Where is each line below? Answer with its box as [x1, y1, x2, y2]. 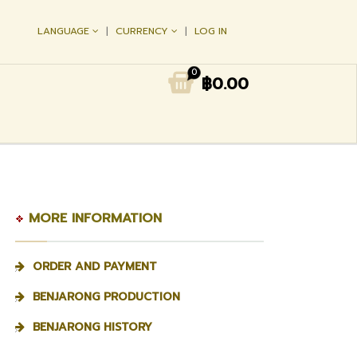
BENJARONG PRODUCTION [33, 288, 180, 305]
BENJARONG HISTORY [33, 319, 152, 335]
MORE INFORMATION [24, 209, 162, 228]
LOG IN [194, 24, 228, 39]
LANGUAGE [37, 24, 93, 39]
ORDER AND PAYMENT [33, 258, 157, 275]
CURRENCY [116, 24, 172, 39]
